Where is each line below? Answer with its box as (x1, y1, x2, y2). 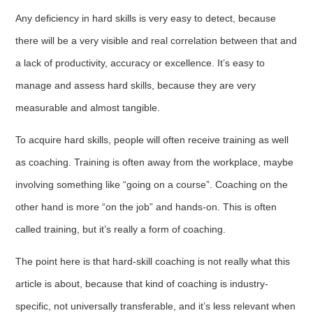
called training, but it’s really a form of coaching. (15, 223, 226, 235)
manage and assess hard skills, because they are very (15, 79, 256, 91)
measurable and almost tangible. (15, 101, 161, 113)
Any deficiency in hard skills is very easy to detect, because (15, 12, 277, 24)
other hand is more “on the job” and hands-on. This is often (15, 201, 277, 212)
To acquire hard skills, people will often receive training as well (15, 133, 289, 145)
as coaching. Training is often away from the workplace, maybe (15, 156, 294, 168)
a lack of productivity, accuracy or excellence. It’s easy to (15, 57, 265, 68)
